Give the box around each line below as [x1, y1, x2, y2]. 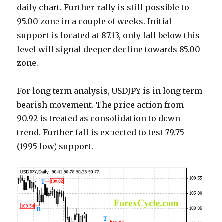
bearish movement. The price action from [17, 100, 184, 110]
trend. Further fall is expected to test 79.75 [17, 127, 185, 138]
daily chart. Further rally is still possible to [17, 2, 190, 13]
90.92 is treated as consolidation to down [17, 113, 181, 124]
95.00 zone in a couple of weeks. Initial [17, 16, 172, 27]
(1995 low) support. [17, 141, 94, 152]
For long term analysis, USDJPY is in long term [17, 86, 203, 96]
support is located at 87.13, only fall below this [17, 30, 200, 41]
